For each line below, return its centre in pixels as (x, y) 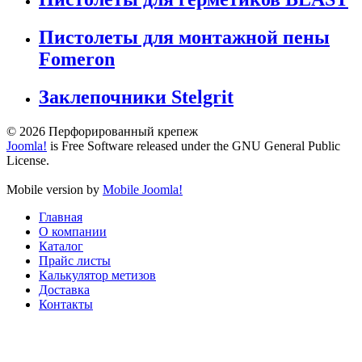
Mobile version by (55, 190)
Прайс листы (75, 261)
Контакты (66, 305)
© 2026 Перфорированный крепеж (102, 132)
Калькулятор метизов (97, 276)
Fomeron (77, 59)
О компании (73, 232)
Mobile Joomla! (143, 190)
